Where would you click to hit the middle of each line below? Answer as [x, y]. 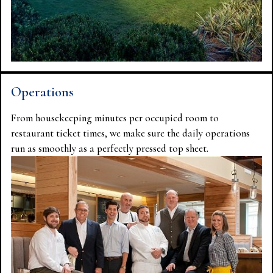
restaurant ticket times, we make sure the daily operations [130, 133]
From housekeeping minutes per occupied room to [115, 118]
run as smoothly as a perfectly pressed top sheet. [110, 148]
